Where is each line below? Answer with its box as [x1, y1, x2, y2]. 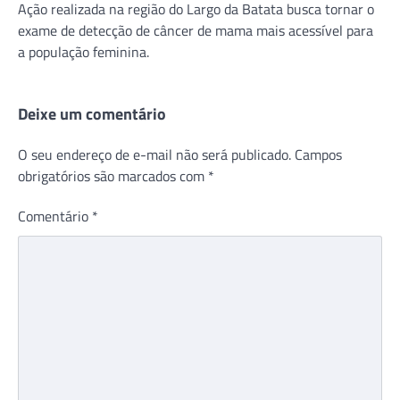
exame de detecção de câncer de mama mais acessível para [18, 19, 373, 41]
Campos [295, 143, 342, 165]
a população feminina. [18, 40, 149, 62]
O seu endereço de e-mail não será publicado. [18, 143, 291, 165]
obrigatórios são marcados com [18, 164, 208, 187]
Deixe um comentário [18, 101, 166, 126]
